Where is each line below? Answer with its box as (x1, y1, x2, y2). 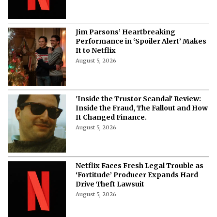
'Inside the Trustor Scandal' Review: (76, 102, 201, 111)
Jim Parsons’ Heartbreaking (76, 35, 175, 44)
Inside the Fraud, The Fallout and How (76, 111, 208, 120)
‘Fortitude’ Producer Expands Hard (76, 178, 198, 187)
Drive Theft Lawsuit (76, 187, 144, 196)
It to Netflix (76, 53, 116, 62)
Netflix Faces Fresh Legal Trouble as (76, 169, 203, 178)
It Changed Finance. (76, 120, 147, 129)
